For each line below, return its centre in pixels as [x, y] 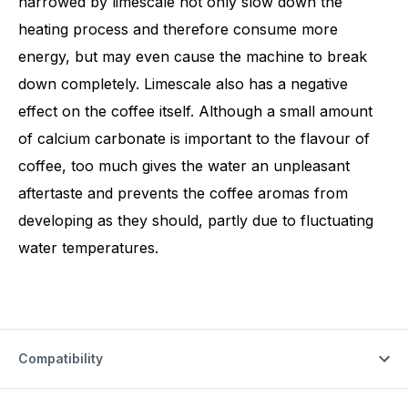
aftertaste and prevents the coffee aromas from [183, 194]
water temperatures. [88, 248]
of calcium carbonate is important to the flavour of [194, 139]
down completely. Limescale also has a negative [183, 84]
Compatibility [61, 359]
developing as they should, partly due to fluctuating [196, 221]
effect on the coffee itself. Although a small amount [195, 112]
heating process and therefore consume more [178, 30]
